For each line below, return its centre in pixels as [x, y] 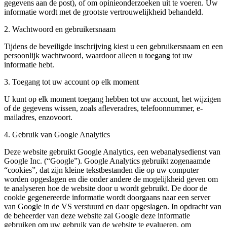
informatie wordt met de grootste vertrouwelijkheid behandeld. [104, 12]
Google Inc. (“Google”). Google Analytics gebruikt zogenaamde [107, 161]
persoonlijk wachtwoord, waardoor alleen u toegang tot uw [98, 56]
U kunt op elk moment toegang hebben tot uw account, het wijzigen [112, 99]
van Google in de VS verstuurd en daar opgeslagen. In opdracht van [113, 207]
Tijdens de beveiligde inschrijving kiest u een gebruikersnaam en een [113, 47]
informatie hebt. [29, 65]
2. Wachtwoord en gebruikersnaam [60, 29]
